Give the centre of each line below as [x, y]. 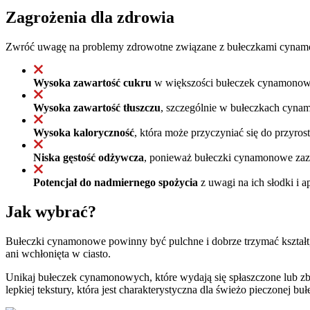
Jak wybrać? [51, 211]
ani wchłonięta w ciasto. [58, 253]
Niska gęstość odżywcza [89, 157]
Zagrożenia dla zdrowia [90, 17]
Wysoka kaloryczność [84, 132]
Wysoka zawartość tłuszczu [97, 107]
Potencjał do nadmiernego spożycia [116, 182]
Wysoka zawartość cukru [92, 82]
